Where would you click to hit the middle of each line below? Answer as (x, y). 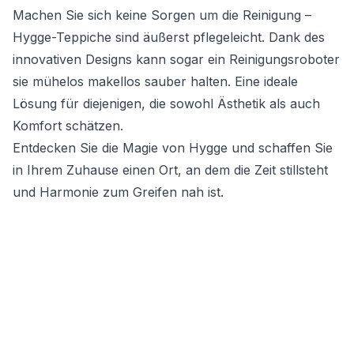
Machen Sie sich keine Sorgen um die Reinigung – (162, 15)
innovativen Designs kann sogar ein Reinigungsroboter (176, 60)
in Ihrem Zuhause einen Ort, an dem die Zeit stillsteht (170, 170)
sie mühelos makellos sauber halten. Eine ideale (155, 82)
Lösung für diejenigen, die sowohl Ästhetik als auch (166, 104)
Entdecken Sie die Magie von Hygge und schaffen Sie (173, 148)
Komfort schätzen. (68, 126)
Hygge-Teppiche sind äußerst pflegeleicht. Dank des (169, 38)
